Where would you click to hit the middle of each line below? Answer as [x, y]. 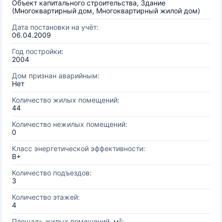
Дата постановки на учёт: [55, 27]
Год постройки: [38, 51]
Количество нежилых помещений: [70, 124]
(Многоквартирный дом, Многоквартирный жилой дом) [106, 11]
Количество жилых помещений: [66, 100]
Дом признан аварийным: [56, 76]
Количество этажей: [46, 197]
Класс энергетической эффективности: [79, 148]
